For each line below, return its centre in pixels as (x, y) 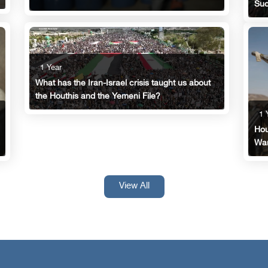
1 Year (51, 68)
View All (134, 187)
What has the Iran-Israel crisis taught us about (123, 83)
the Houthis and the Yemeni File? (98, 96)
